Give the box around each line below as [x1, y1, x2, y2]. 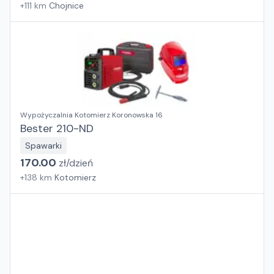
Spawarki [25, 140, 62, 151]
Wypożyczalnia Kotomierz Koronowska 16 [20, 110, 163, 120]
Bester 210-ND [20, 121, 94, 136]
